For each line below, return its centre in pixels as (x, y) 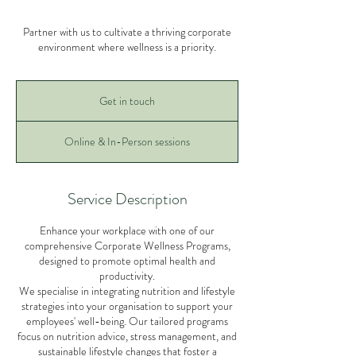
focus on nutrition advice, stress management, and (127, 336)
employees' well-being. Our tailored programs (127, 321)
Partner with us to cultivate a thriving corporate (127, 32)
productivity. (127, 276)
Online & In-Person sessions (127, 141)
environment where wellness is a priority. (127, 47)
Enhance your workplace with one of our (127, 230)
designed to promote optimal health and (127, 261)
